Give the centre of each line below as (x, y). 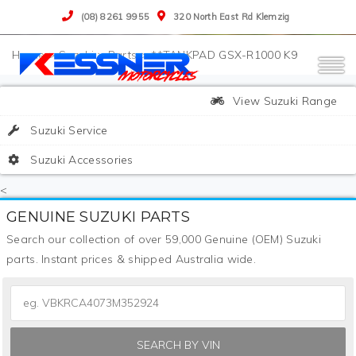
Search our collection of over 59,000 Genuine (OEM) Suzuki (164, 239)
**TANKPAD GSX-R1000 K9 (224, 55)
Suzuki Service (68, 130)
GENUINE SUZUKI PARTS (98, 217)
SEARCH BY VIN (178, 345)
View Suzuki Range (283, 101)
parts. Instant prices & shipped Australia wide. (132, 259)
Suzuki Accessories (80, 160)
